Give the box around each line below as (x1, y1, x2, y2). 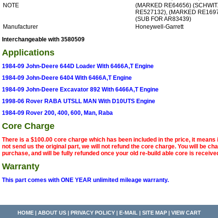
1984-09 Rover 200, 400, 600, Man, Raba (2, 109, 113, 116)
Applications (2, 47, 54, 57)
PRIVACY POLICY (70, 209, 115, 216)
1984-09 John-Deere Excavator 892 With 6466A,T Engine (2, 86, 159, 93)
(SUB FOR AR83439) (135, 15, 191, 22)
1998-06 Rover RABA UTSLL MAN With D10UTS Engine (2, 97, 155, 105)
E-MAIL (119, 209, 138, 216)
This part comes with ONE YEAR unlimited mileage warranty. (2, 176, 169, 183)
